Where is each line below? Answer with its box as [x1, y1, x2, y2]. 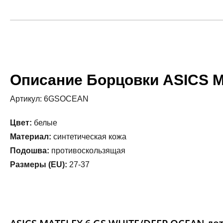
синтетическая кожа [51, 132, 126, 141]
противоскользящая [49, 146, 125, 155]
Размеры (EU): [10, 160, 67, 169]
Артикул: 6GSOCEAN [10, 94, 89, 103]
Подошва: [10, 146, 49, 155]
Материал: [10, 132, 51, 141]
